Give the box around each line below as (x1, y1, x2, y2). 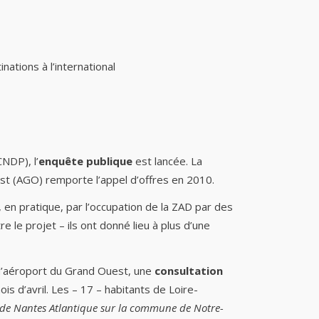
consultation (155, 263, 223, 278)
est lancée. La (135, 154, 202, 168)
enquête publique (38, 154, 135, 168)
